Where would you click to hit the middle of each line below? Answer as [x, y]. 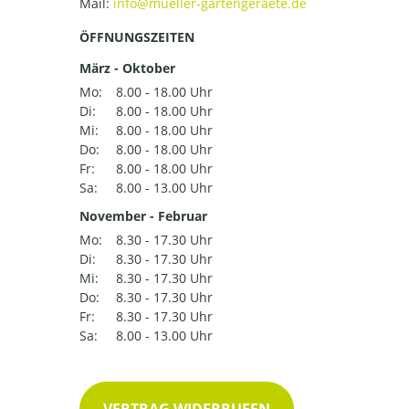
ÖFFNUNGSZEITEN [137, 37]
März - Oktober [127, 68]
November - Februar [143, 216]
